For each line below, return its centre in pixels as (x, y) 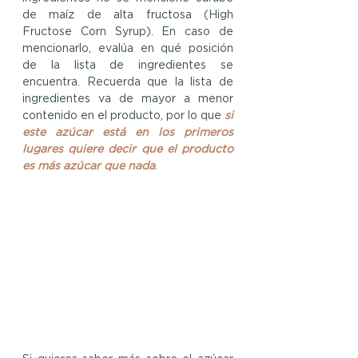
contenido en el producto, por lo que (123, 115)
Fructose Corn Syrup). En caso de (128, 32)
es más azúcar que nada (89, 166)
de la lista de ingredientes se (128, 65)
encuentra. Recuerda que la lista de (128, 82)
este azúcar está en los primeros (128, 132)
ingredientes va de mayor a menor (128, 99)
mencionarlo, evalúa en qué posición (128, 48)
